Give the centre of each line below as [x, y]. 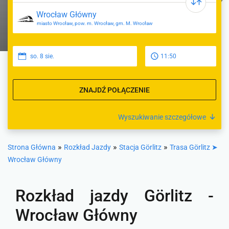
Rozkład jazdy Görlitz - [114, 196]
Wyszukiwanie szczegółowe [162, 117]
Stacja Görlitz [140, 147]
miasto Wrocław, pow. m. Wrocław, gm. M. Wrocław [95, 23]
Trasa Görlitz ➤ [194, 147]
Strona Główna [32, 147]
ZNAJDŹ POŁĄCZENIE [114, 90]
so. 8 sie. [42, 56]
